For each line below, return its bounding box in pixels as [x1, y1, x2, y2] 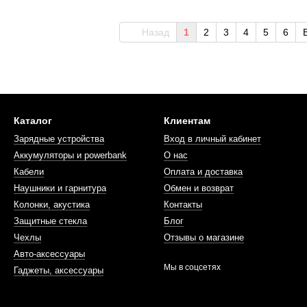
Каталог [14, 115, 52, 126]
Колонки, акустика [14, 199, 90, 210]
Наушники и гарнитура [14, 183, 106, 193]
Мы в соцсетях [164, 262, 221, 272]
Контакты [164, 199, 202, 210]
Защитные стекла [14, 216, 87, 226]
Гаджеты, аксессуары [14, 265, 103, 275]
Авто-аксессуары [14, 249, 85, 259]
